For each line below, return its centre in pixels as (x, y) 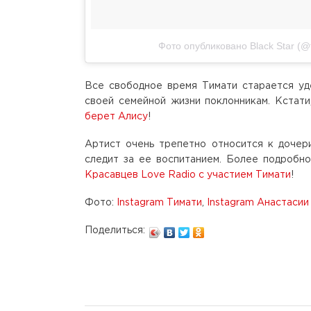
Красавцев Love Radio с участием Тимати (188, 175)
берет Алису (116, 117)
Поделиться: (115, 231)
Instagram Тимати (159, 203)
